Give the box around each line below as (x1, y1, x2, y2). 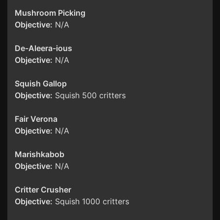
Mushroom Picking (15, 8, 85, 18)
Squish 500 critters (53, 90, 126, 101)
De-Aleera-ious (15, 43, 72, 54)
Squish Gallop (15, 79, 67, 89)
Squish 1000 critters (53, 196, 129, 207)
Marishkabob (15, 149, 64, 160)
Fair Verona (15, 114, 57, 124)
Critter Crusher (15, 185, 71, 195)
